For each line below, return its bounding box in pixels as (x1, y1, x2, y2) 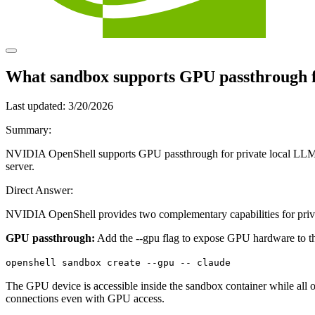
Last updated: (6, 100, 65, 112)
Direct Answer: (6, 184, 73, 197)
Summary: (6, 124, 51, 136)
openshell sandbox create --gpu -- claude (6, 257, 231, 269)
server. (6, 160, 34, 173)
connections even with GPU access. (6, 292, 165, 305)
